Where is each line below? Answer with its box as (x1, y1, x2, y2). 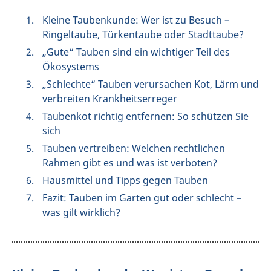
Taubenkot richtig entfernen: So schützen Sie (42, 109, 249, 123)
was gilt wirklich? (42, 205, 120, 219)
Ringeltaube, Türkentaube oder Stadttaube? (42, 27, 244, 41)
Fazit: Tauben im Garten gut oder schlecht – (42, 191, 241, 204)
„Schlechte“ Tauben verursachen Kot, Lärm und (42, 77, 259, 91)
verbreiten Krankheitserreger (42, 91, 177, 105)
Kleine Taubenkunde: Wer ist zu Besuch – (42, 13, 229, 27)
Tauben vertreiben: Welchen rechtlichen (42, 141, 225, 155)
